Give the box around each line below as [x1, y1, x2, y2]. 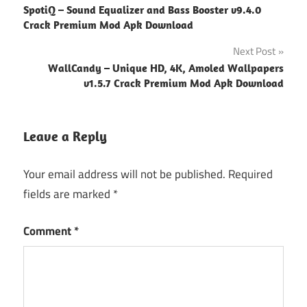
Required [228, 164, 273, 183]
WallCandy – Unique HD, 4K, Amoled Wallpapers [48, 61, 284, 75]
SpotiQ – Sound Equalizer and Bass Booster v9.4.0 [23, 3, 262, 17]
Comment [23, 222, 74, 241]
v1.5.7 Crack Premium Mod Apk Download [84, 76, 284, 90]
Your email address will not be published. [23, 164, 225, 183]
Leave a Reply [23, 127, 107, 145]
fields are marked [23, 184, 113, 203]
